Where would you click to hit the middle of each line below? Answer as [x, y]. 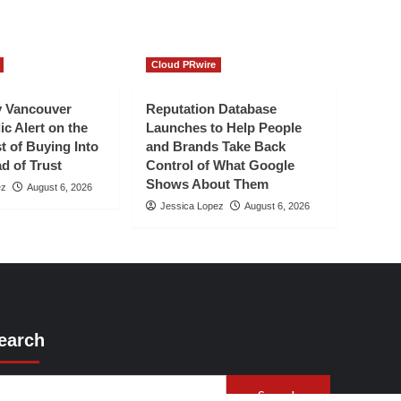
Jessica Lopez [192, 206]
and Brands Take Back [216, 147]
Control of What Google [220, 166]
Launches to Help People [224, 128]
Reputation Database [211, 109]
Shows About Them [207, 184]
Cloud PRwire [183, 65]
